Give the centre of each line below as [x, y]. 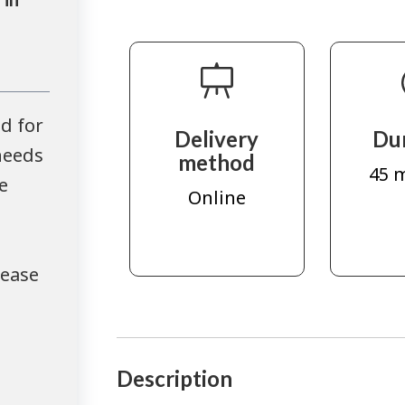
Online [217, 197]
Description [174, 379]
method [217, 163]
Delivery [217, 139]
